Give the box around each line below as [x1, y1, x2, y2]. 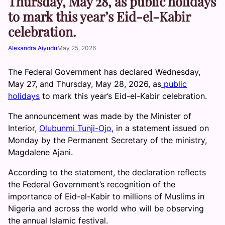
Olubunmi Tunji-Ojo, [39, 123, 114, 133]
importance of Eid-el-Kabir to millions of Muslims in [8, 191, 204, 201]
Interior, [8, 123, 39, 133]
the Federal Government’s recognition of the [8, 179, 175, 189]
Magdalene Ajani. [8, 147, 73, 157]
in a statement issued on [114, 123, 209, 133]
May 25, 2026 [57, 44, 96, 52]
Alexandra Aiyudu [8, 44, 57, 52]
